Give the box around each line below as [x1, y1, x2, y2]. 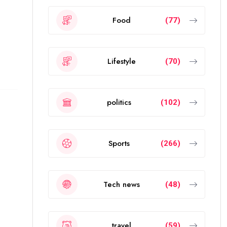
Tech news [103, 178, 140, 190]
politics [107, 96, 131, 108]
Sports [108, 137, 130, 149]
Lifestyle [107, 55, 136, 67]
